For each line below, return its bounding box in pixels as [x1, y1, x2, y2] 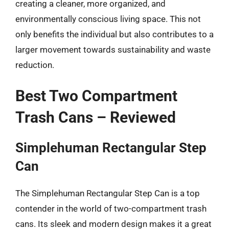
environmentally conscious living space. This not [15, 13, 201, 24]
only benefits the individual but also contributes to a [15, 29, 214, 39]
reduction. [15, 59, 54, 70]
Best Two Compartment [15, 87, 177, 105]
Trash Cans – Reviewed [15, 108, 176, 126]
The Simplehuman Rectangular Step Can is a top [15, 188, 200, 198]
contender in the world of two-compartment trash [15, 203, 207, 214]
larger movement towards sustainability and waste [15, 44, 211, 55]
